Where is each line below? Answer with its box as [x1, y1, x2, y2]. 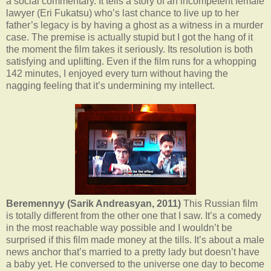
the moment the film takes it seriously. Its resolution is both [6, 44, 253, 54]
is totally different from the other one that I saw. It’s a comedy [6, 210, 261, 221]
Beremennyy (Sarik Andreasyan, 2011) [6, 198, 181, 209]
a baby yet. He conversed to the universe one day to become [6, 258, 264, 269]
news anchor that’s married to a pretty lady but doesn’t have [6, 246, 260, 257]
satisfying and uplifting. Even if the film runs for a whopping [6, 56, 256, 67]
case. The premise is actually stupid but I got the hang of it [6, 31, 253, 42]
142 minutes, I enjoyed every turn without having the [6, 68, 228, 79]
